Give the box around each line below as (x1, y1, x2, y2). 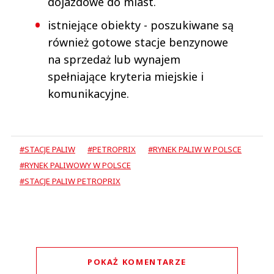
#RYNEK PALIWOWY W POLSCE (20, 159, 131, 171)
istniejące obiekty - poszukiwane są (48, 17, 234, 32)
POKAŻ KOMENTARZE (87, 256, 187, 267)
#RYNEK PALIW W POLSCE (148, 143, 242, 155)
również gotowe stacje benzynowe (48, 34, 228, 50)
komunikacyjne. (48, 86, 129, 101)
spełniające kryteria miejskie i (48, 68, 204, 84)
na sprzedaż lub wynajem (48, 51, 180, 67)
